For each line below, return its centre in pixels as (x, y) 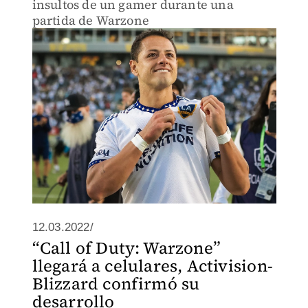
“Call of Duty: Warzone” (126, 248)
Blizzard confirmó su (116, 284)
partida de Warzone (91, 20)
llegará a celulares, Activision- (152, 266)
